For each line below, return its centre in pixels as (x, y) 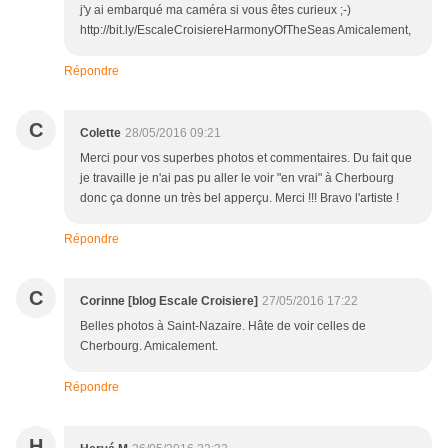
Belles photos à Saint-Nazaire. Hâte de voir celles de (223, 326)
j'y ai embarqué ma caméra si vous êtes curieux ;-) (215, 10)
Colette (100, 133)
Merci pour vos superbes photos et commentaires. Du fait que (246, 158)
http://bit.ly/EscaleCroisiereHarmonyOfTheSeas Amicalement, (245, 30)
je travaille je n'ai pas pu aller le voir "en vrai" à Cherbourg (237, 178)
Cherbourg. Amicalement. (149, 346)
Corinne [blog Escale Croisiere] (169, 301)
